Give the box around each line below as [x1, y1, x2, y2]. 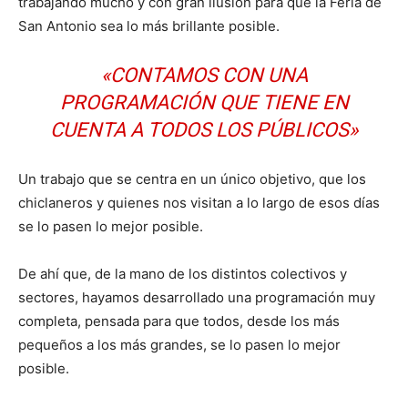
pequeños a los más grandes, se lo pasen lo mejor [18, 336, 341, 354]
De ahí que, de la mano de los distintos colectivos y [18, 265, 347, 283]
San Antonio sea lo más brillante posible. [18, 17, 280, 36]
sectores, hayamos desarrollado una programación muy [18, 289, 375, 307]
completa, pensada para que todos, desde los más [18, 312, 340, 331]
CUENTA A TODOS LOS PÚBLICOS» [50, 118, 358, 142]
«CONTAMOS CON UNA [100, 64, 308, 87]
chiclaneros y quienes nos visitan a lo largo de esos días [18, 194, 380, 212]
